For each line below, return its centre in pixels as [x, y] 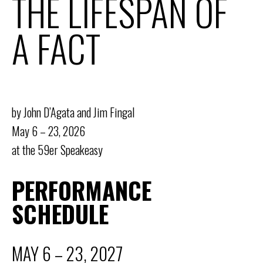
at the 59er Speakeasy [57, 150]
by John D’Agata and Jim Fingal [73, 112]
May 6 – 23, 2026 [48, 131]
